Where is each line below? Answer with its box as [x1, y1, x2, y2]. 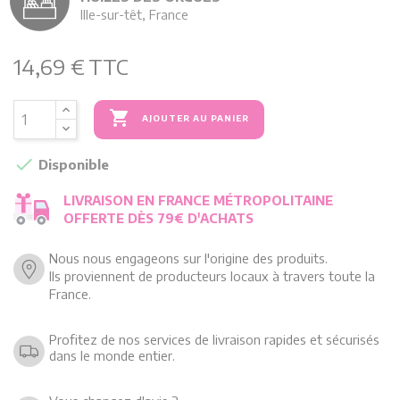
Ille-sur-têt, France [79, 5, 188, 22]
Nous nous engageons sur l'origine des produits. [49, 249, 328, 266]
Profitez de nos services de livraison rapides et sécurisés [49, 330, 379, 347]
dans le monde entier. [49, 346, 175, 363]
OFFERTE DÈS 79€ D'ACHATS [63, 209, 254, 226]
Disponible [35, 155, 109, 172]
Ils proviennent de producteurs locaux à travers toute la [49, 267, 375, 284]
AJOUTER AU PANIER [142, 112, 250, 124]
